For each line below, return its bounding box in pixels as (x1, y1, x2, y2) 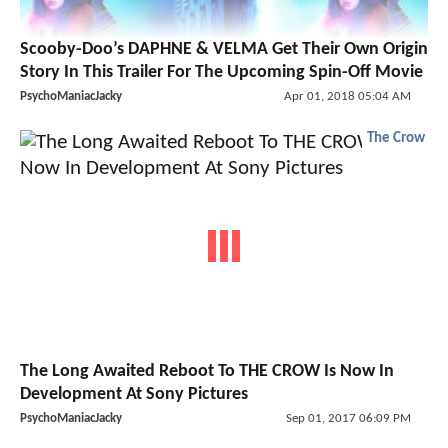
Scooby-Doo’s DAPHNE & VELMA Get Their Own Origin (20, 40, 428, 60)
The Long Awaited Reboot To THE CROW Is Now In (20, 361, 394, 381)
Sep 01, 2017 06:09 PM (285, 411, 411, 425)
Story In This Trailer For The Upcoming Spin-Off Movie (20, 63, 423, 83)
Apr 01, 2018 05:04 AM (283, 90, 411, 104)
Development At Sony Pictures (20, 384, 248, 404)
